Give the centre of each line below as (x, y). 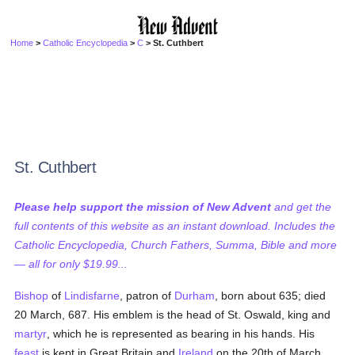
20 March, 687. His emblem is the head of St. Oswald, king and (173, 315)
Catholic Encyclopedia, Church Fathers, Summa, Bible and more (176, 245)
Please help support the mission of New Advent (143, 207)
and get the (302, 207)
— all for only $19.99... (71, 264)
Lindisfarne (92, 296)
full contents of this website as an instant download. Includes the (175, 226)
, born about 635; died (271, 296)
